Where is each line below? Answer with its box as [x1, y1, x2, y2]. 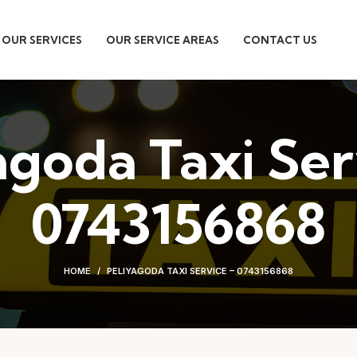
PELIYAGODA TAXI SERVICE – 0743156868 [107, 265, 293, 277]
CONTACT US [243, 33, 317, 46]
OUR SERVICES [2, 33, 82, 46]
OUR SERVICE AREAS [106, 33, 219, 46]
